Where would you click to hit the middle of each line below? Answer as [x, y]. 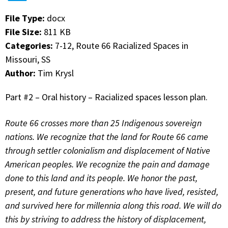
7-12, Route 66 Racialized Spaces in [122, 45]
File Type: [26, 18]
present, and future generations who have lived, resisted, [112, 192]
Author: [21, 73]
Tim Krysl [56, 73]
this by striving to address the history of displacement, [106, 219]
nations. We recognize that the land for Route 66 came [107, 137]
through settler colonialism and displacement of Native [108, 151]
